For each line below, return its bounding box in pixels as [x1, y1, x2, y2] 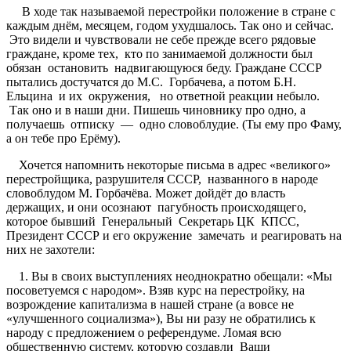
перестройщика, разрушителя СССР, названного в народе [6, 172, 318, 186]
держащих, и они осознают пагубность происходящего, [6, 200, 306, 214]
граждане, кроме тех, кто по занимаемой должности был [6, 46, 313, 60]
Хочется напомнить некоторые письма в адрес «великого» [6, 157, 331, 172]
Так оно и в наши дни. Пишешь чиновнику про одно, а [6, 103, 309, 117]
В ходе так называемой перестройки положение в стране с [6, 4, 335, 18]
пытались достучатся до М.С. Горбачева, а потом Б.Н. [6, 74, 296, 89]
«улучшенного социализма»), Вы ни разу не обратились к [6, 311, 316, 325]
